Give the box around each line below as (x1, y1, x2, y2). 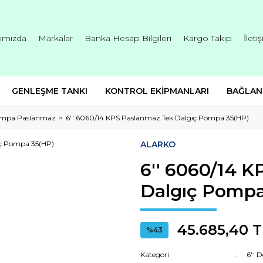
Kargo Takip (183, 32, 232, 43)
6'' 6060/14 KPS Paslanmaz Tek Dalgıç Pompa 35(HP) (66, 113, 249, 122)
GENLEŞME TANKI (12, 86, 87, 96)
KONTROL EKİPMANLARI (105, 86, 209, 96)
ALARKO (140, 139, 176, 150)
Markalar (38, 32, 73, 43)
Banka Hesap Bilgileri (85, 32, 171, 43)
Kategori (140, 250, 169, 259)
